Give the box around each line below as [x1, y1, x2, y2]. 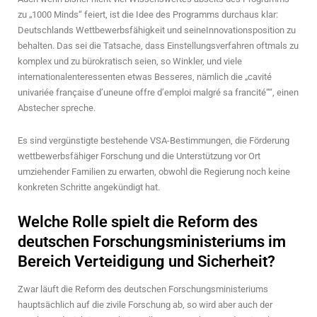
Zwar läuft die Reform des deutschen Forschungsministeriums [18, 284, 268, 295]
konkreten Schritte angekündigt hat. [18, 181, 160, 192]
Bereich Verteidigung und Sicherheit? [18, 252, 275, 270]
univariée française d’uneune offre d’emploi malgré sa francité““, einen [18, 86, 299, 98]
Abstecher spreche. [18, 102, 96, 113]
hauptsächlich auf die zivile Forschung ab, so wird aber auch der [18, 299, 272, 311]
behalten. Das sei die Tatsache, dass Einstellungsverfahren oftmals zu [18, 40, 299, 51]
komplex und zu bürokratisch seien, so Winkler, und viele [18, 55, 242, 67]
